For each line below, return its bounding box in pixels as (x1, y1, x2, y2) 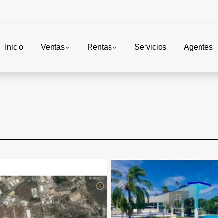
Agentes (184, 43, 213, 52)
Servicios (134, 43, 166, 52)
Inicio (4, 43, 23, 52)
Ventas (40, 43, 65, 52)
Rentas (87, 43, 112, 52)
